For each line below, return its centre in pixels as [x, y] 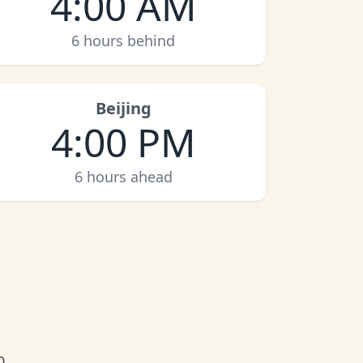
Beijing [123, 108]
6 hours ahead [123, 177]
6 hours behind [123, 41]
